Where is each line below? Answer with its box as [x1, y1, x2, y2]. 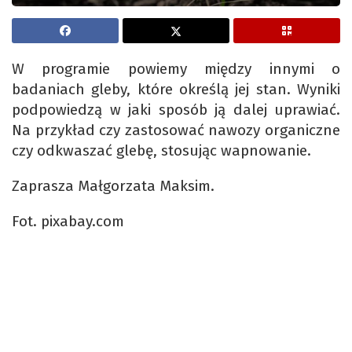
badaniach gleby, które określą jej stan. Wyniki [12, 80, 340, 99]
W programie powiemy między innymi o [12, 60, 340, 79]
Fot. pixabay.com [12, 212, 124, 231]
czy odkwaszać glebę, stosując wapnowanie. [12, 141, 311, 160]
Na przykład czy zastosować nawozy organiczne [12, 121, 340, 140]
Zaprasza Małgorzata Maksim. [12, 177, 214, 196]
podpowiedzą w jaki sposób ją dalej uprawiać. [12, 101, 340, 119]
